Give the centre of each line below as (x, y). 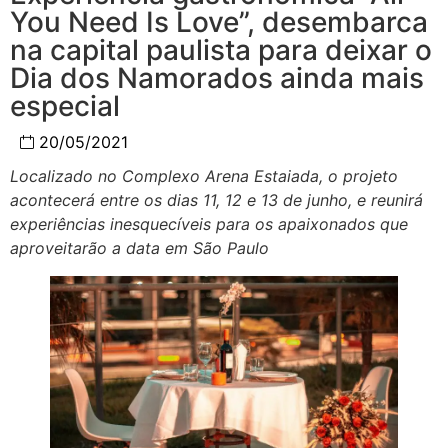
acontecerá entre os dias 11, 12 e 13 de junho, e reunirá (216, 200)
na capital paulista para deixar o (221, 50)
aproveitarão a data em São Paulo (139, 248)
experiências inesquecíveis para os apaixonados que (209, 224)
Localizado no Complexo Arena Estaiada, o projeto (204, 176)
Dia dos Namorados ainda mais (217, 78)
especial (65, 106)
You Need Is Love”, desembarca (219, 22)
